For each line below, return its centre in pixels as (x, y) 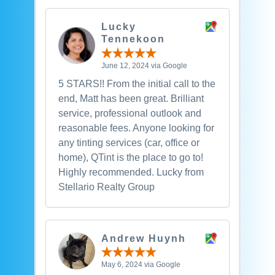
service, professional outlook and (130, 113)
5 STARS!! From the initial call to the (137, 83)
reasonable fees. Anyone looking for (136, 128)
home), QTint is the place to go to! (130, 157)
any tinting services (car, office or (129, 142)
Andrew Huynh (143, 238)
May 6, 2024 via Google (141, 265)
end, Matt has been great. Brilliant (131, 98)
